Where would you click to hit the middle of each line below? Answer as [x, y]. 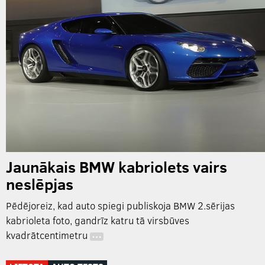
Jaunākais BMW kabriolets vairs [117, 167]
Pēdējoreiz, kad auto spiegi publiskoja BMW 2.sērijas [120, 206]
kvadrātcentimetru [48, 235]
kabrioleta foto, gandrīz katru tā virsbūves [98, 221]
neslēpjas [40, 184]
